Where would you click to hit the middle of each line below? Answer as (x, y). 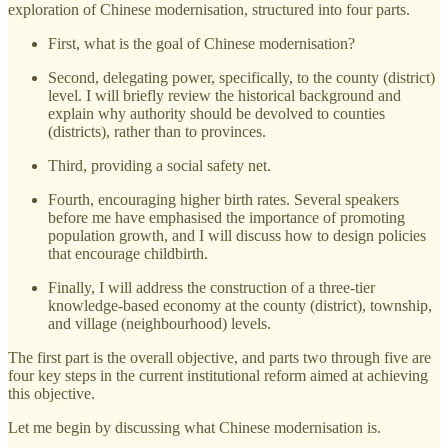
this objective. (51, 393)
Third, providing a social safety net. (159, 165)
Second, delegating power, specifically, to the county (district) (241, 77)
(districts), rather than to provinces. (157, 131)
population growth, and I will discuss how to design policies (237, 235)
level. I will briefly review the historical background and (224, 95)
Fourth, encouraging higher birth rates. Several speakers (223, 199)
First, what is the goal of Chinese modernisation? (201, 43)
